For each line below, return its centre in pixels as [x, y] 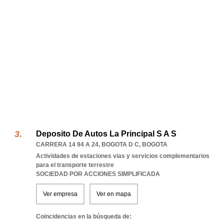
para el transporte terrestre [75, 165]
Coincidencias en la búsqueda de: [84, 216]
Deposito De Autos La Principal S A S [106, 134]
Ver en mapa [114, 194]
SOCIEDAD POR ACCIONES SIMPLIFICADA [98, 174]
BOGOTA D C [120, 144]
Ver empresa [60, 194]
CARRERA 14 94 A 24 [67, 144]
